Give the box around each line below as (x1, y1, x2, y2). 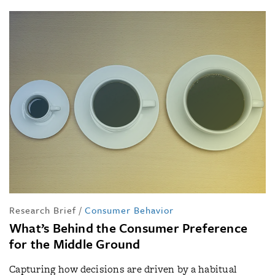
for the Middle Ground (9, 234, 141, 253)
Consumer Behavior (85, 203, 174, 217)
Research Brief (9, 203, 76, 217)
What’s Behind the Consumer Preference (9, 218, 248, 237)
